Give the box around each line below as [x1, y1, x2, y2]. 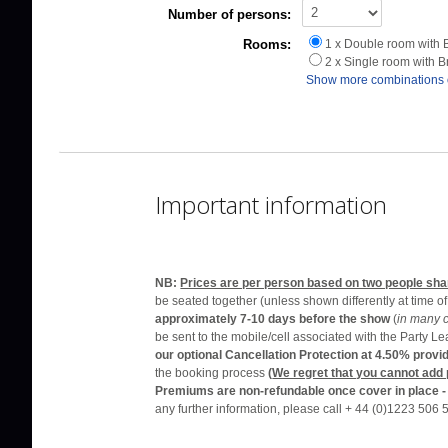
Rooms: [243, 36, 292, 52]
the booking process [155, 365, 269, 380]
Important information [155, 187, 388, 221]
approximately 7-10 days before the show [155, 311, 391, 326]
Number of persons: [168, 6, 292, 22]
